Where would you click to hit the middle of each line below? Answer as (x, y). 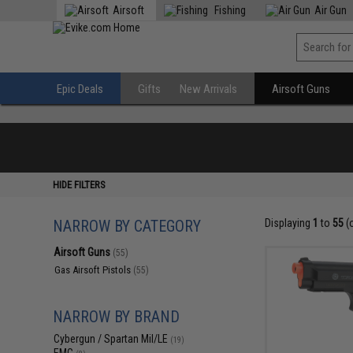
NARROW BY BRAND (117, 317)
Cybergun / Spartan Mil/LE (112, 339)
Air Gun (331, 10)
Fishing (229, 10)
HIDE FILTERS (80, 185)
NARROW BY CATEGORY (127, 226)
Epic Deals (80, 89)
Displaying (288, 223)
